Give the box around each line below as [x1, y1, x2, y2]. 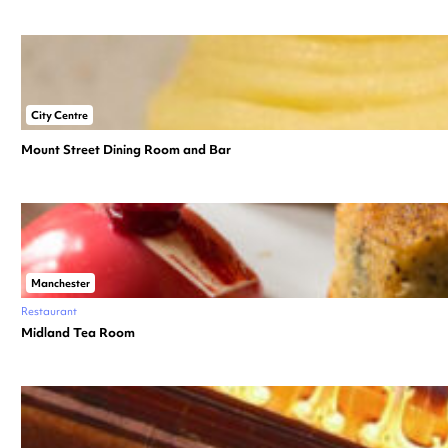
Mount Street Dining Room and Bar [21, 140, 231, 158]
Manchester [31, 275, 90, 290]
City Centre [31, 107, 88, 122]
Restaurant [21, 303, 77, 318]
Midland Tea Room [21, 323, 135, 341]
